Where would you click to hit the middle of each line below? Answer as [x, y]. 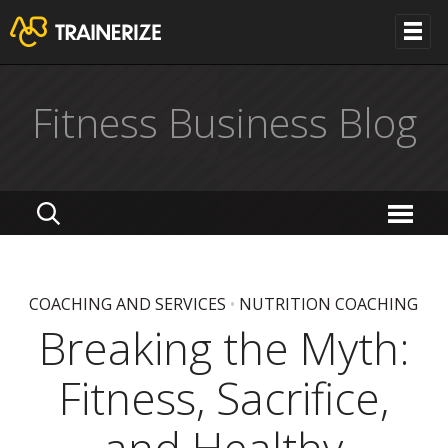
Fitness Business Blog [224, 122]
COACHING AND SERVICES [128, 304]
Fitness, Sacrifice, [223, 398]
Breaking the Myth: [223, 348]
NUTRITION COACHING [329, 304]
